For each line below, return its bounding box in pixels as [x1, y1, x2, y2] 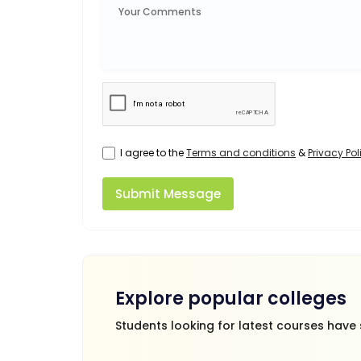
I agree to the [120, 145, 186, 160]
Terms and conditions [186, 145, 296, 160]
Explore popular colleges [115, 285, 346, 311]
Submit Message [115, 185, 221, 202]
